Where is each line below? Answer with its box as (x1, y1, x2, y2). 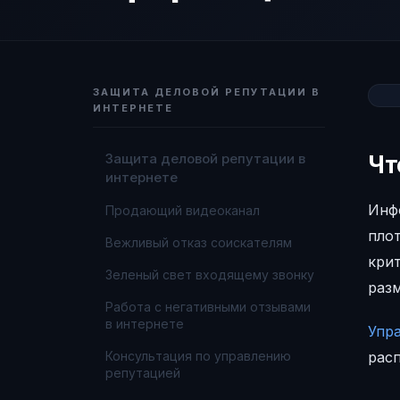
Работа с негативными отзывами (105, 299, 311, 314)
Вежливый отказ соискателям (105, 235, 292, 250)
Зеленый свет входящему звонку (105, 267, 314, 282)
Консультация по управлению (105, 348, 291, 363)
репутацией (105, 365, 180, 380)
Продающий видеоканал (105, 203, 260, 218)
